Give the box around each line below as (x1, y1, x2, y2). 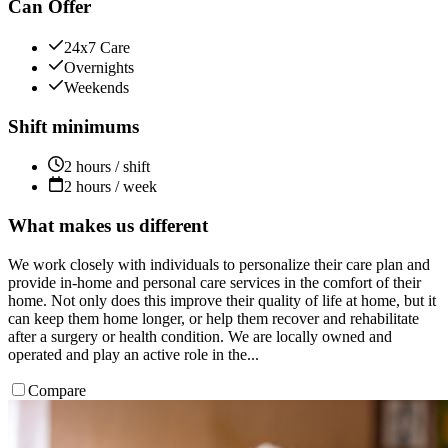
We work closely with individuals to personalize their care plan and (8, 255, 430, 273)
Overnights (64, 59, 134, 77)
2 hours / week (64, 178, 157, 196)
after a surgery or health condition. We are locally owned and (8, 327, 392, 345)
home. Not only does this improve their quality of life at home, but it (8, 291, 436, 309)
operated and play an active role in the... (8, 345, 259, 363)
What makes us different (8, 215, 208, 237)
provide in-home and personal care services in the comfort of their (8, 273, 421, 291)
